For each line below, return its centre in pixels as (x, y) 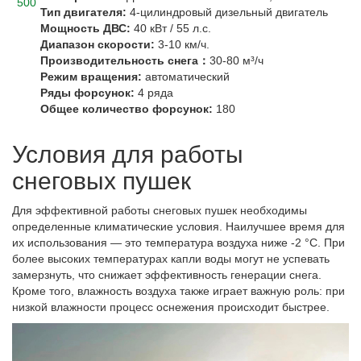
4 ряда (154, 92)
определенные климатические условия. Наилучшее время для (178, 226)
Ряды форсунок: (87, 92)
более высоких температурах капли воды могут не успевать (171, 258)
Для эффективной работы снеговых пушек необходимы (160, 210)
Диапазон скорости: (98, 44)
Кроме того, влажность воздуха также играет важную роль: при (178, 290)
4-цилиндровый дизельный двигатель (227, 12)
